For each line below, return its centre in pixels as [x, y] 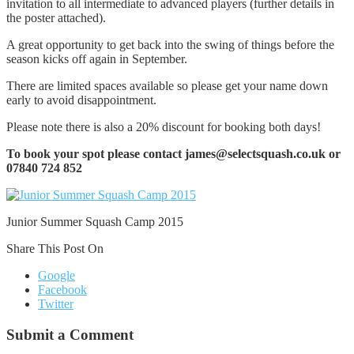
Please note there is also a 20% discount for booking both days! [164, 126]
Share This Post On [55, 248]
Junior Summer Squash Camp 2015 [95, 221]
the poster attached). [56, 17]
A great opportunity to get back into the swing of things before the [170, 44]
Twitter [56, 303]
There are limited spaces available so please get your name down [167, 85]
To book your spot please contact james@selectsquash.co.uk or [173, 153]
